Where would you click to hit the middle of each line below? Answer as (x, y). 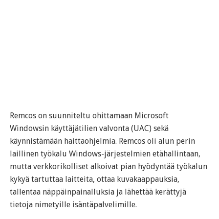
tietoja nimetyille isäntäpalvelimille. (73, 205)
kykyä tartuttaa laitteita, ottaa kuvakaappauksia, (95, 179)
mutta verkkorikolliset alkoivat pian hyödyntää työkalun (109, 167)
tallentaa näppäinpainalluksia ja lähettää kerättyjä (98, 192)
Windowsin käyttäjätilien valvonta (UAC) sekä (89, 129)
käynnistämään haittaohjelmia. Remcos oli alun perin (102, 141)
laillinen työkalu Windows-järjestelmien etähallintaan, (105, 154)
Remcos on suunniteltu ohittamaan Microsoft (89, 116)
